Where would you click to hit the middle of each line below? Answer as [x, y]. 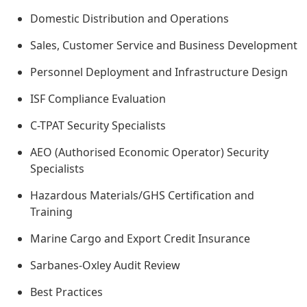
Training [51, 212]
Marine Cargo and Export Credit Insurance [140, 239]
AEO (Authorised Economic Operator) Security [149, 152]
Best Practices [66, 292]
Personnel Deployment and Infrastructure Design [159, 72]
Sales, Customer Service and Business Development [164, 46]
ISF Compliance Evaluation [98, 99]
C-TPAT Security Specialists [98, 126]
